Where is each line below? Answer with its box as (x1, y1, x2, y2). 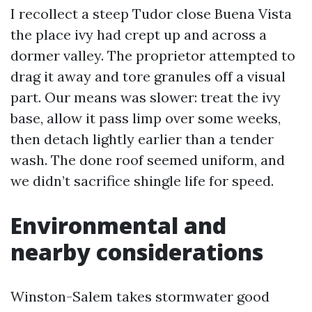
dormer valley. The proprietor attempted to (10, 46, 295, 64)
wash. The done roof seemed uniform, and (10, 150, 285, 169)
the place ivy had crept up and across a (10, 25, 267, 43)
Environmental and (10, 210, 226, 240)
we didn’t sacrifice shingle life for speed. (10, 171, 274, 189)
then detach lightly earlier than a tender (10, 130, 274, 148)
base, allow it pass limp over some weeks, (10, 109, 281, 127)
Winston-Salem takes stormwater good (10, 287, 270, 305)
